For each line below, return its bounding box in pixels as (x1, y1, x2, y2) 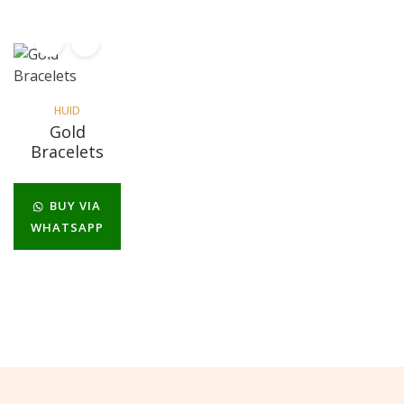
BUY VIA (46, 197, 102, 215)
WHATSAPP (31, 219, 105, 236)
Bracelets (31, 141, 105, 163)
